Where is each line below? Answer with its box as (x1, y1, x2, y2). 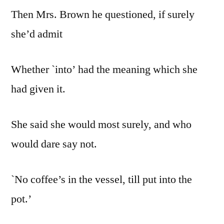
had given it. (11, 82, 65, 96)
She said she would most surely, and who (11, 117, 191, 132)
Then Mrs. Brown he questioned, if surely (11, 7, 194, 22)
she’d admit (11, 27, 62, 41)
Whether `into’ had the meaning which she (11, 62, 197, 77)
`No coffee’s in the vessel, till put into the (11, 172, 192, 187)
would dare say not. (11, 137, 97, 151)
